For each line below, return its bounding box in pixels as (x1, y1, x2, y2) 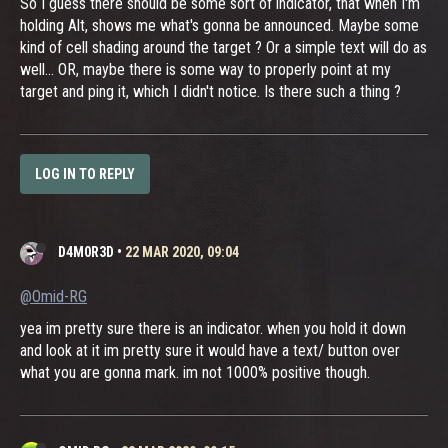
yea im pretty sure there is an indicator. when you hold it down (20, 318, 406, 338)
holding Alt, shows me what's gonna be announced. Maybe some (20, 16, 419, 35)
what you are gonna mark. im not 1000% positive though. (20, 362, 370, 382)
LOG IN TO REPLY (35, 166, 135, 183)
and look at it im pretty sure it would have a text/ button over (20, 340, 400, 360)
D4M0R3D (58, 243, 114, 260)
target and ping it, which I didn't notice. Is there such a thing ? (20, 82, 401, 101)
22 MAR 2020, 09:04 (125, 243, 239, 260)
